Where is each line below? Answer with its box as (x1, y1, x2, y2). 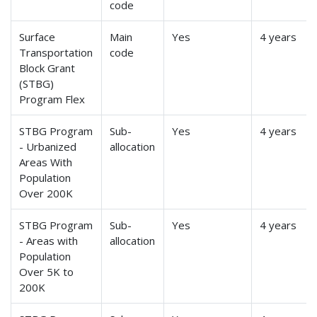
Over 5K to (19, 265, 74, 279)
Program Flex (19, 92, 86, 107)
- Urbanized (19, 139, 77, 154)
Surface (19, 30, 56, 45)
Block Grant (19, 61, 76, 76)
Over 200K (19, 186, 74, 201)
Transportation (19, 45, 93, 60)
